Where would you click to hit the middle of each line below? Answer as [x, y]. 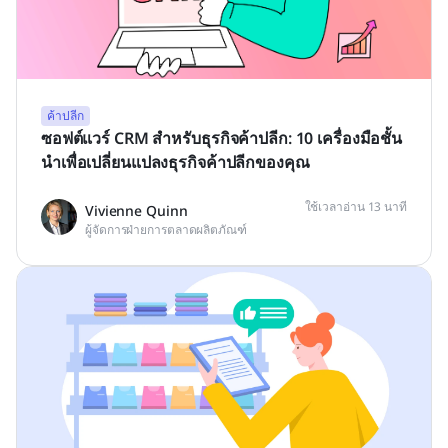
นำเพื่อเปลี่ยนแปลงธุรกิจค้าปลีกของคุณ [175, 161]
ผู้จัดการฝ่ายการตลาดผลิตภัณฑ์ [166, 229]
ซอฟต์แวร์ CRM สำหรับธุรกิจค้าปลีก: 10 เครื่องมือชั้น [221, 137]
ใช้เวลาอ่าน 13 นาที [355, 206]
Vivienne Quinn [136, 210]
